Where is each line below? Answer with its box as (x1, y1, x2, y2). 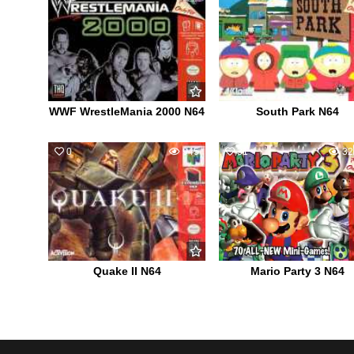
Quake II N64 (92, 264, 161, 277)
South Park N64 (256, 104, 339, 118)
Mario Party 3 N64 (250, 264, 345, 277)
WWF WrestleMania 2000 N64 (49, 104, 205, 118)
